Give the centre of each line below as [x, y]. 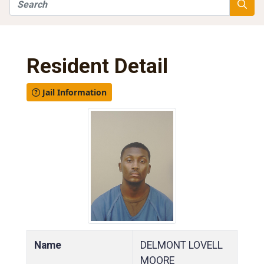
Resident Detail [97, 66]
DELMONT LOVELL [181, 245]
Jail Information [73, 93]
